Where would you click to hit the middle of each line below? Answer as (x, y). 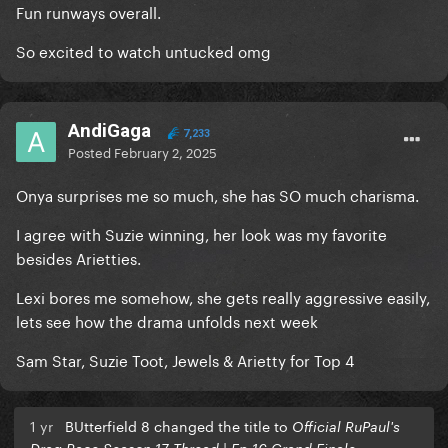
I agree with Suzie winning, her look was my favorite (201, 233)
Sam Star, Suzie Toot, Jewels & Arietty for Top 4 (185, 359)
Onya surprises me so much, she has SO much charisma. (217, 194)
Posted (91, 151)
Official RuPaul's (346, 427)
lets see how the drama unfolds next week (167, 320)
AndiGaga (109, 131)
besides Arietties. (80, 257)
